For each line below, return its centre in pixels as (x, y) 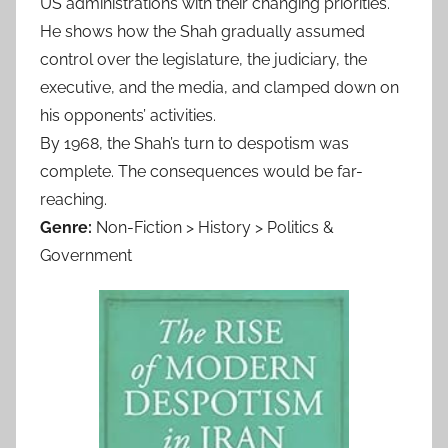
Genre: (66, 227)
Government (86, 255)
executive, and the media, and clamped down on (219, 87)
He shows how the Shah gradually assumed (202, 31)
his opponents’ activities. (128, 115)
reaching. (73, 199)
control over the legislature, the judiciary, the (203, 59)
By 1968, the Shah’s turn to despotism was (194, 143)
